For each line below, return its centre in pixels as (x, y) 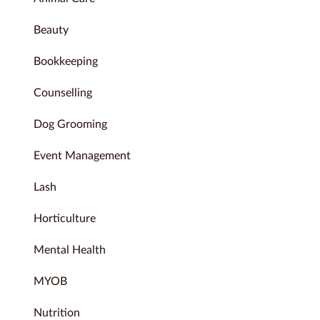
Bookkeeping (66, 61)
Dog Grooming (70, 124)
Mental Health (70, 250)
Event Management (82, 155)
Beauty (51, 30)
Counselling (63, 92)
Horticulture (65, 218)
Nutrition (57, 312)
